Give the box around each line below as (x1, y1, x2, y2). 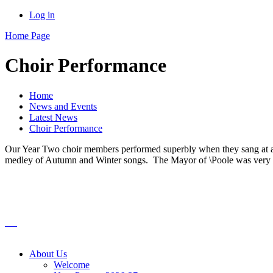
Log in (29, 10, 55, 20)
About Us (29, 248, 67, 259)
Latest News (29, 112, 77, 122)
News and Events (29, 101, 97, 112)
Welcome (54, 259, 90, 270)
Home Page (5, 30, 50, 41)
